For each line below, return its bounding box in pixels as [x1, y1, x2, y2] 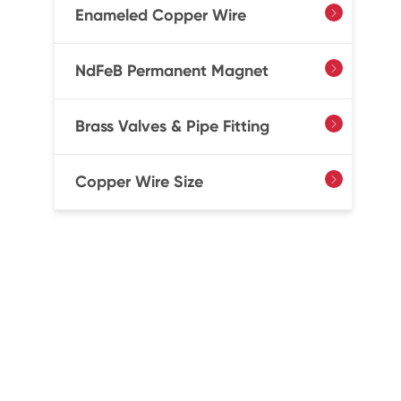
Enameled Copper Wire [74, 5, 246, 25]
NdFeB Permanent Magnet [74, 61, 269, 81]
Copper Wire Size [74, 172, 203, 192]
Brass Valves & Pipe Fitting [74, 116, 269, 136]
